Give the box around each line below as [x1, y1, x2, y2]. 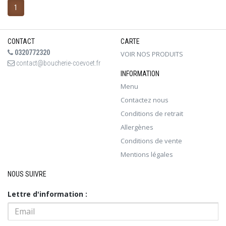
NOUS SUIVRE [8, 169, 46, 178]
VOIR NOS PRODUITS [121, 49, 183, 59]
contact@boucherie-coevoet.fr [15, 59, 100, 67]
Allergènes [121, 122, 153, 132]
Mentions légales [121, 149, 173, 159]
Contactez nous [121, 95, 168, 104]
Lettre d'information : [8, 189, 87, 199]
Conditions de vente [121, 136, 182, 145]
